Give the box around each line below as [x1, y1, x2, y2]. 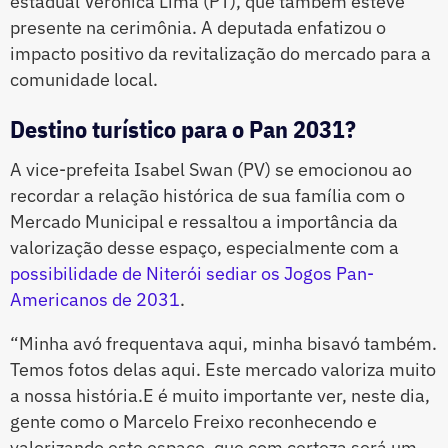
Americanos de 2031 [10, 288, 180, 312]
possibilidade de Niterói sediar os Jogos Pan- [10, 262, 374, 286]
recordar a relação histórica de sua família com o [10, 184, 405, 208]
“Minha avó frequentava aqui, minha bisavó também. [10, 332, 437, 356]
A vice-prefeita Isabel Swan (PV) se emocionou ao [10, 158, 412, 182]
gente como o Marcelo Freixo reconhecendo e [10, 410, 377, 434]
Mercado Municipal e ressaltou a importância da [10, 210, 398, 234]
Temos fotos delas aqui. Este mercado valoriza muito [10, 358, 436, 382]
